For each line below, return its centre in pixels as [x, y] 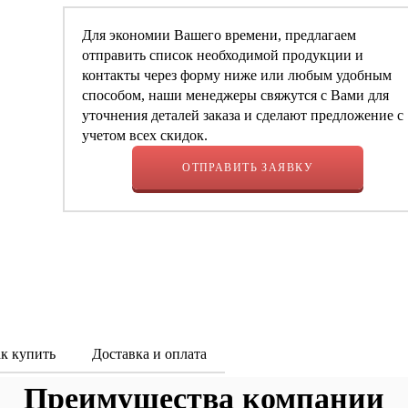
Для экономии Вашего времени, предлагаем [219, 36]
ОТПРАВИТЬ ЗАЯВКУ [248, 168]
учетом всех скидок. [145, 136]
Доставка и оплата [149, 354]
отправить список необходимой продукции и [223, 56]
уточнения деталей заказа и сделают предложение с [243, 116]
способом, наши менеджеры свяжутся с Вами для [236, 96]
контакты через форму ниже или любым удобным [237, 76]
